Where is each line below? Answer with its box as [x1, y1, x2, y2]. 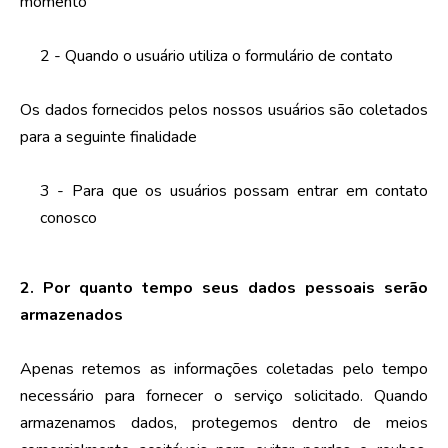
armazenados [19, 303, 123, 326]
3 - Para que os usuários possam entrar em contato [39, 179, 429, 202]
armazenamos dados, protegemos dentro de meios [19, 411, 429, 434]
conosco [39, 206, 97, 229]
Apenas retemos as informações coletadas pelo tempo [19, 357, 429, 380]
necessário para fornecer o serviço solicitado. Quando [19, 384, 429, 407]
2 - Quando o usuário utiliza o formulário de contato [39, 44, 393, 67]
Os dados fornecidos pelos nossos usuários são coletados [19, 98, 429, 121]
